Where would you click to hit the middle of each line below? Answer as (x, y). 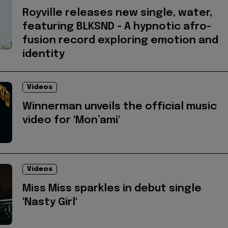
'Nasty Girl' (50, 202)
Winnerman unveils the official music (120, 106)
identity (44, 54)
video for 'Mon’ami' (71, 120)
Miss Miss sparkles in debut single (112, 188)
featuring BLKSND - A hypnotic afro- (117, 26)
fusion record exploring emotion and (120, 40)
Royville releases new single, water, (117, 13)
